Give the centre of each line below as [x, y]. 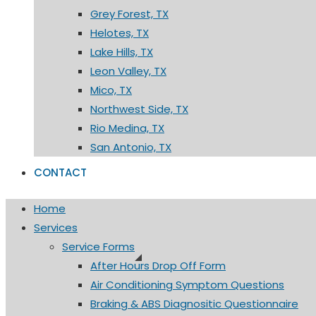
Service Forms [98, 247]
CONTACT [60, 172]
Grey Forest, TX [129, 14]
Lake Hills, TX [122, 52]
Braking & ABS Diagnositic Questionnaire [194, 304]
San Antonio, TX [131, 147]
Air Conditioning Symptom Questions [187, 285]
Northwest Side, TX [139, 109]
